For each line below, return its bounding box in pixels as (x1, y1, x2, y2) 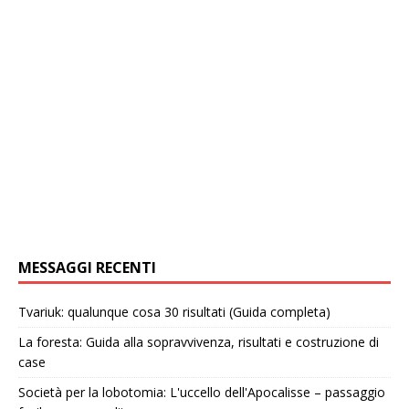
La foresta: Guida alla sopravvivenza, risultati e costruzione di (18, 333, 379, 351)
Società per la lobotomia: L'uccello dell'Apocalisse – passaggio (18, 383, 385, 402)
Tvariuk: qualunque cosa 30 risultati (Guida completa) (18, 303, 330, 321)
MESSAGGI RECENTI (18, 257, 156, 278)
